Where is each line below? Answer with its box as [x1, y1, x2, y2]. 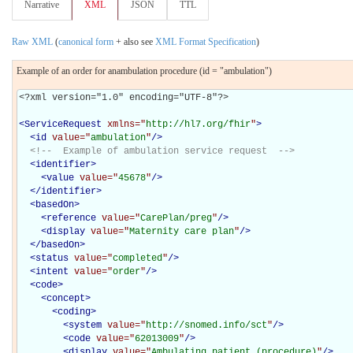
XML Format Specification [155, 35, 256, 47]
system [69, 319, 102, 331]
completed [113, 252, 162, 264]
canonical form [58, 35, 113, 47]
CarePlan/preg [140, 212, 212, 224]
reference [46, 212, 96, 224]
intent [35, 266, 69, 277]
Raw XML [12, 35, 53, 47]
